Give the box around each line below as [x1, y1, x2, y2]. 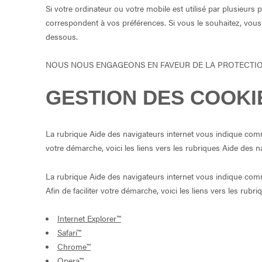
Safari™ [57, 226, 81, 239]
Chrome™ [57, 240, 91, 253]
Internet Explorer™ [57, 212, 121, 225]
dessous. [46, 30, 78, 42]
